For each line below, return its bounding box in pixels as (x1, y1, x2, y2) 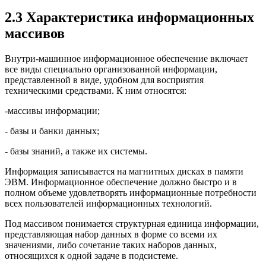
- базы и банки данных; (5, 126, 99, 137)
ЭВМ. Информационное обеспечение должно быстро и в (5, 177, 237, 188)
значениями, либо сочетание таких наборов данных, (5, 240, 217, 251)
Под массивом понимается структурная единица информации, (5, 218, 259, 229)
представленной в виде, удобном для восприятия (5, 75, 204, 85)
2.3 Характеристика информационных (5, 9, 254, 26)
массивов (5, 26, 65, 42)
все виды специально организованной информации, (5, 64, 217, 75)
